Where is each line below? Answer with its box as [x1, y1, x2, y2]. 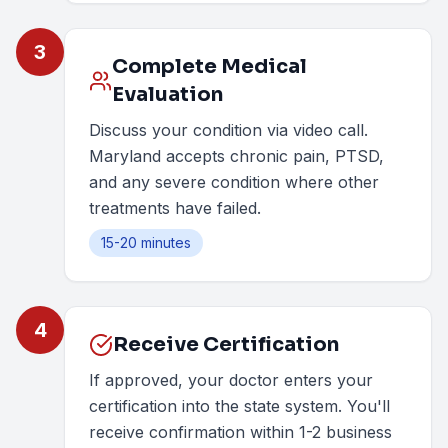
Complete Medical [111, 54, 307, 79]
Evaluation [111, 82, 223, 107]
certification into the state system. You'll [89, 396, 390, 416]
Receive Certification [113, 332, 339, 357]
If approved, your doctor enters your [89, 370, 373, 390]
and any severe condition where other [89, 172, 379, 192]
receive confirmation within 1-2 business [89, 422, 392, 442]
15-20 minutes [101, 234, 191, 251]
